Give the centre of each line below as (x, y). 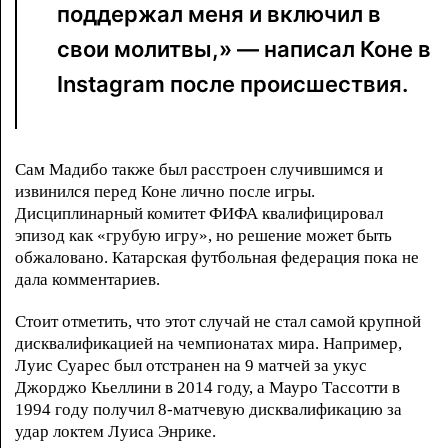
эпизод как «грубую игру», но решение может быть (203, 235)
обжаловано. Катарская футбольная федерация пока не (217, 257)
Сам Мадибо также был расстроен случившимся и (199, 169)
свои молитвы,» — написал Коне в (244, 49)
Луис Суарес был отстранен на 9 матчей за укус (191, 365)
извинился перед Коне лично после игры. (165, 191)
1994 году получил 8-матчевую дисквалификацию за (208, 409)
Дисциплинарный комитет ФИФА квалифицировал (199, 213)
